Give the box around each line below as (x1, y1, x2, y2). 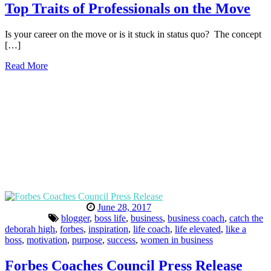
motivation (27, 234, 67, 245)
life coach (133, 223, 170, 234)
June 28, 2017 (97, 201, 151, 212)
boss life (94, 212, 126, 223)
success (107, 234, 135, 245)
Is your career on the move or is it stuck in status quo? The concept (5, 28, 261, 39)
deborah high (5, 223, 55, 234)
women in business (140, 234, 213, 245)
